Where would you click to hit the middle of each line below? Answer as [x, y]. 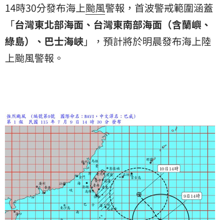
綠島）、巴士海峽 [44, 41]
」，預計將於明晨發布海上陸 [147, 41]
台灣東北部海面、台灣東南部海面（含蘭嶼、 [113, 25]
